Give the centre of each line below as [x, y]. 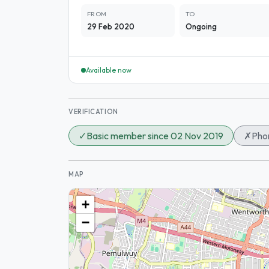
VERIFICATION [93, 112]
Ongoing [201, 26]
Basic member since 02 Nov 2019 [155, 136]
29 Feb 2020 [111, 26]
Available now [109, 70]
